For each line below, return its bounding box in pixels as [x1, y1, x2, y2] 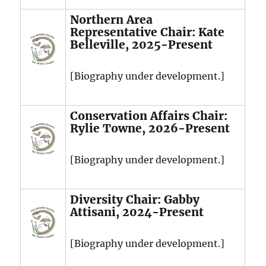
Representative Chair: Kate [70, 25, 225, 40]
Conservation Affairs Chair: [70, 109, 228, 123]
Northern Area [70, 12, 153, 27]
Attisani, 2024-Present [70, 205, 204, 220]
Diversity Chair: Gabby [70, 192, 200, 207]
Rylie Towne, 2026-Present [70, 121, 230, 136]
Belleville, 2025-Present [70, 37, 213, 52]
